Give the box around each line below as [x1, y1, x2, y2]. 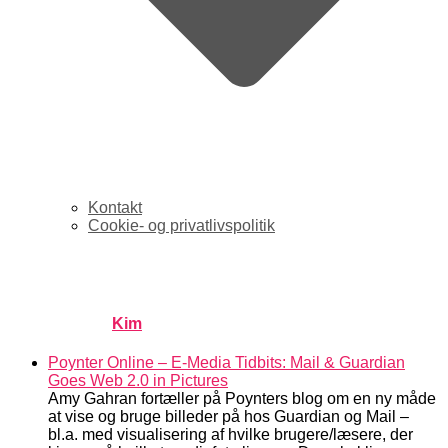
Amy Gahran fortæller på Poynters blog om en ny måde [48, 390, 436, 408]
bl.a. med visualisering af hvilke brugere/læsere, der [48, 426, 413, 444]
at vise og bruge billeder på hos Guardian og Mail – [48, 408, 409, 426]
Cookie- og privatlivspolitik [88, 217, 275, 234]
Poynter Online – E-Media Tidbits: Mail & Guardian [48, 354, 405, 372]
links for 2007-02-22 [8, 256, 309, 293]
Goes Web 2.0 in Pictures [48, 372, 228, 390]
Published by [8, 314, 112, 332]
